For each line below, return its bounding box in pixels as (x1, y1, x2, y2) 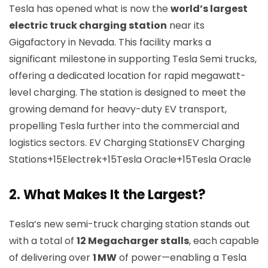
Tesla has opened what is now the (9, 2, 170, 16)
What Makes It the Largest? (23, 185, 206, 204)
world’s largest (170, 2, 248, 16)
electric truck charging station (9, 19, 167, 32)
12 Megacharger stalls (77, 234, 189, 248)
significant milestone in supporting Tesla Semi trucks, (9, 52, 257, 66)
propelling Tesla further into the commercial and (9, 119, 239, 133)
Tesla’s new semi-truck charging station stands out (9, 217, 250, 231)
